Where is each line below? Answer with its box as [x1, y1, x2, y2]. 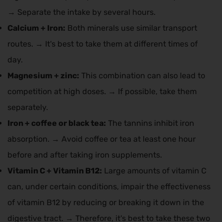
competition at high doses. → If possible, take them [7, 87, 197, 97]
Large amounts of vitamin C [102, 166, 207, 176]
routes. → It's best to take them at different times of [7, 39, 198, 49]
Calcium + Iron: [7, 23, 65, 33]
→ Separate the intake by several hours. [7, 7, 156, 17]
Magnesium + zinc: [7, 71, 79, 81]
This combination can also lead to [79, 71, 205, 81]
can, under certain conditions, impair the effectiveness [7, 182, 211, 192]
